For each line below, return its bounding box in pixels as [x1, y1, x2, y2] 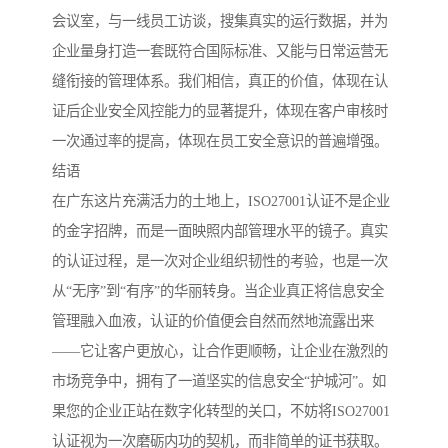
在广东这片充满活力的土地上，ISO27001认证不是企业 [52, 193, 390, 210]
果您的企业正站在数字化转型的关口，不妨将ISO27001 [52, 403, 390, 420]
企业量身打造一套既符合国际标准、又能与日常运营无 [52, 43, 388, 60]
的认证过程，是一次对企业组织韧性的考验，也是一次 [52, 253, 388, 270]
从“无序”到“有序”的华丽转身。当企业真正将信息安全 [52, 283, 384, 300]
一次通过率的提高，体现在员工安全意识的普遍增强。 [52, 133, 388, 150]
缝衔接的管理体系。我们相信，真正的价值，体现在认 [52, 73, 388, 90]
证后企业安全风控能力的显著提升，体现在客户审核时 [52, 103, 388, 120]
